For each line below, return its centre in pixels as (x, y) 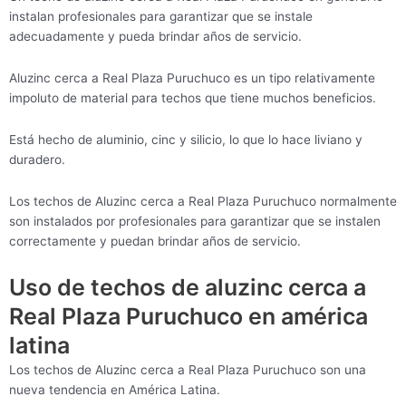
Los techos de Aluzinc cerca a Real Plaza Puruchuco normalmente (203, 202)
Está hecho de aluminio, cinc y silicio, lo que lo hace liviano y (186, 140)
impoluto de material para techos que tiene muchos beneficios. (193, 98)
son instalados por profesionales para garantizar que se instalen (195, 222)
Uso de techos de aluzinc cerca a (188, 287)
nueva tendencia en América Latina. (115, 389)
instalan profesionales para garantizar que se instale (161, 17)
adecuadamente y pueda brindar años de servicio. (155, 37)
